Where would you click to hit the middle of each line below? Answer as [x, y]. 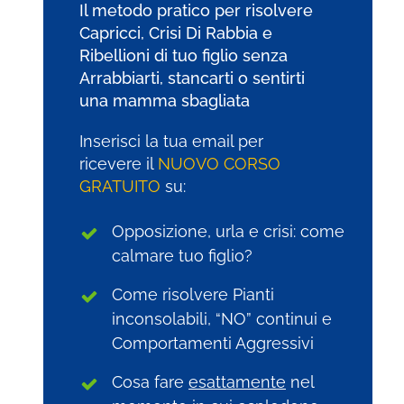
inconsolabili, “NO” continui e [222, 318]
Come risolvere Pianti [193, 294]
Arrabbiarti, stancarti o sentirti [192, 78]
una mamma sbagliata [165, 100]
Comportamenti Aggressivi [213, 343]
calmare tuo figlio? [182, 255]
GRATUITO [120, 186]
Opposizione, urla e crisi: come [228, 231]
